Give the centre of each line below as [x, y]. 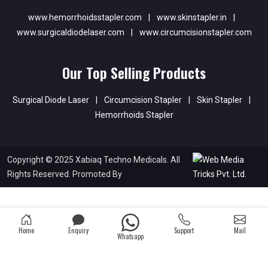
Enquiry [78, 230]
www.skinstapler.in [192, 17]
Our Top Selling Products [134, 72]
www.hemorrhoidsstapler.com [85, 17]
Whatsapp [130, 236]
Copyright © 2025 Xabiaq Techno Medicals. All [94, 159]
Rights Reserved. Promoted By [65, 174]
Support [184, 230]
